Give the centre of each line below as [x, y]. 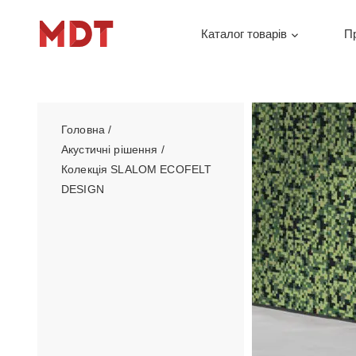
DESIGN [83, 189]
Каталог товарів [244, 33]
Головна [83, 130]
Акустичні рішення [110, 149]
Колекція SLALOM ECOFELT [137, 169]
